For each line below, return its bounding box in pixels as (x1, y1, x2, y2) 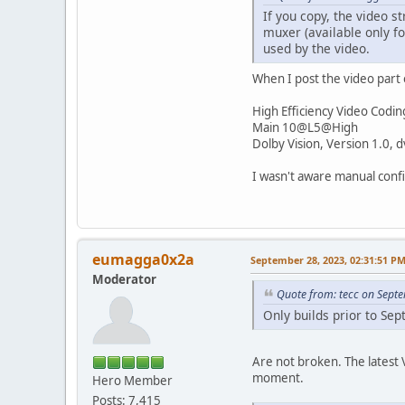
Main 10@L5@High (252, 119, 358, 137)
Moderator (92, 271, 156, 288)
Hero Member (92, 372, 173, 390)
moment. (252, 369, 304, 386)
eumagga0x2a (92, 250, 194, 270)
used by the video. (263, 40, 370, 58)
